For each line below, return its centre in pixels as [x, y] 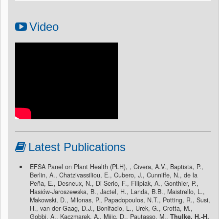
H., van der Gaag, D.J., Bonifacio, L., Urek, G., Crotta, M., [111, 208]
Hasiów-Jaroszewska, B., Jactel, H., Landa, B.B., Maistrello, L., [117, 192]
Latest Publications [77, 147]
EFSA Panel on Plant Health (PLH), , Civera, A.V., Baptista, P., [117, 167]
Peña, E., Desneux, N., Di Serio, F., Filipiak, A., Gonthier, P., [114, 184]
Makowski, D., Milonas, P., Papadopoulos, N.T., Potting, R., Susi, [120, 200]
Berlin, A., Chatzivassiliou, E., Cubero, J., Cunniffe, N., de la [114, 175]
